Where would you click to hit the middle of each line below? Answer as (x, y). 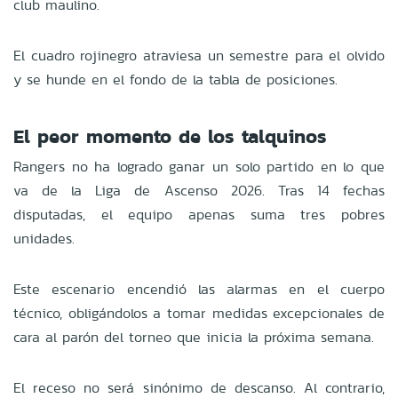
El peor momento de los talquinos (170, 136)
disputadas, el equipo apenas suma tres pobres (199, 214)
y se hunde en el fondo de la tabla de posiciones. (175, 79)
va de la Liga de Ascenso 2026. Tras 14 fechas (199, 190)
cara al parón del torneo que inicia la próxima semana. (194, 337)
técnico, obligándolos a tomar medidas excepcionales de (199, 313)
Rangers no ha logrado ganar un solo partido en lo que (199, 166)
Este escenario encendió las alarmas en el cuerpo (199, 289)
